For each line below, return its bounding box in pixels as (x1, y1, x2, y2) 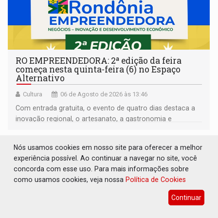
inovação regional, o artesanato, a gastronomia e (16, 114, 172, 123)
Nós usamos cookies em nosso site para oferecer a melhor (14, 143, 203, 151)
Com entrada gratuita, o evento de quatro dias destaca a (16, 104, 196, 112)
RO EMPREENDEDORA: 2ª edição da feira (16, 54, 182, 66)
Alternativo (16, 72, 65, 84)
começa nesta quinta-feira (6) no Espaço (16, 63, 181, 75)
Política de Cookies (126, 175, 186, 183)
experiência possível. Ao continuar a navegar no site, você (14, 154, 198, 162)
